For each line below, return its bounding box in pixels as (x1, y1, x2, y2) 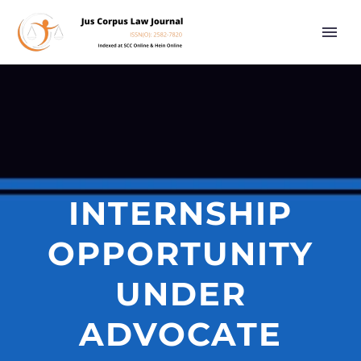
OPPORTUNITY (48, 234, 313, 273)
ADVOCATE (79, 314, 282, 354)
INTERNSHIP (68, 193, 293, 233)
